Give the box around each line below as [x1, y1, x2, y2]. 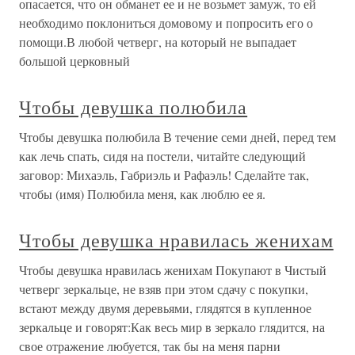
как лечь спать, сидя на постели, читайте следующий [19, 147, 306, 164]
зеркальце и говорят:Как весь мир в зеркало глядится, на [19, 319, 325, 335]
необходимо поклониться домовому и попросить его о [19, 14, 313, 31]
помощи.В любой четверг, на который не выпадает [19, 33, 296, 50]
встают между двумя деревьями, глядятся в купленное [19, 300, 311, 316]
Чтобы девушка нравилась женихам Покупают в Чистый [19, 261, 326, 278]
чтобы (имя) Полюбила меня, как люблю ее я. [19, 185, 265, 202]
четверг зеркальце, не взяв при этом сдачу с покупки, [19, 281, 308, 297]
